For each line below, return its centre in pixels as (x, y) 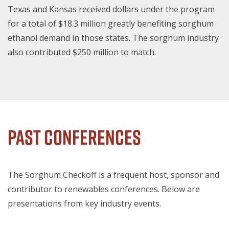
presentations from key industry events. (84, 203)
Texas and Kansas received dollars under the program (111, 9)
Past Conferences (74, 137)
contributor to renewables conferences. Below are (104, 189)
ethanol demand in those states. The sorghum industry (113, 38)
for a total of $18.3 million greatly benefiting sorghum (111, 24)
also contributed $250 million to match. (82, 52)
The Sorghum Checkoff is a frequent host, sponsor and (113, 175)
